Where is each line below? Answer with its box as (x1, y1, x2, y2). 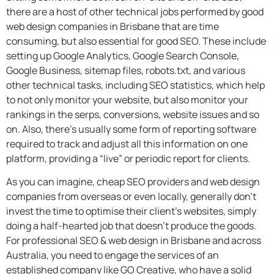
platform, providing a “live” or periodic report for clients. (6, 151, 250, 165)
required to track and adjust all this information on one (6, 136, 248, 150)
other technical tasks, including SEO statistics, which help (6, 78, 265, 92)
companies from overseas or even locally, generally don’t (6, 190, 256, 204)
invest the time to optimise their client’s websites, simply (6, 204, 256, 218)
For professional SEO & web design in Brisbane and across (6, 234, 261, 248)
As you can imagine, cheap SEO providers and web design (6, 175, 260, 189)
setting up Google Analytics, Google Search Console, (6, 48, 239, 62)
